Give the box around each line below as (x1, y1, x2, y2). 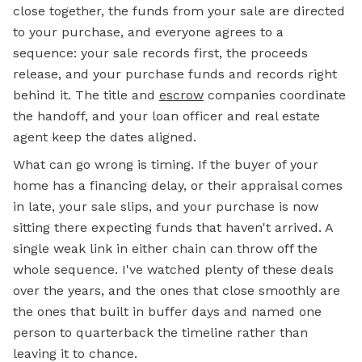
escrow (159, 87, 204, 103)
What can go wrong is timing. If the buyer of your (13, 157, 318, 173)
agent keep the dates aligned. (13, 129, 196, 145)
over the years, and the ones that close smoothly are (13, 283, 340, 299)
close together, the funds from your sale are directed (13, 3, 345, 19)
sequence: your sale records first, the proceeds (13, 45, 308, 61)
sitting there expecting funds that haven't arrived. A (13, 220, 333, 236)
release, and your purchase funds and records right (13, 66, 337, 82)
